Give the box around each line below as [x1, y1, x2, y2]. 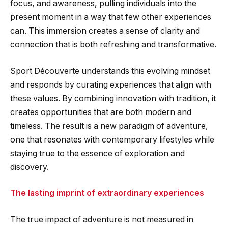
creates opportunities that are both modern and [10, 107, 191, 117]
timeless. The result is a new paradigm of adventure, [10, 121, 208, 131]
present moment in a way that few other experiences [10, 12, 211, 22]
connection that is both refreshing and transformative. [10, 40, 216, 50]
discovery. [10, 162, 49, 172]
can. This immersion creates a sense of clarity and [10, 26, 200, 36]
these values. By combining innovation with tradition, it [10, 93, 216, 103]
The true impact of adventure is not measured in [10, 214, 193, 224]
